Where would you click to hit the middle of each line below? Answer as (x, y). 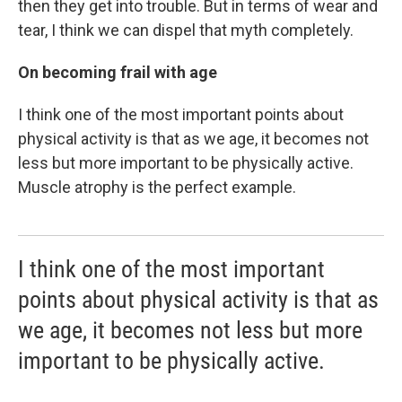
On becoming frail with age (118, 72)
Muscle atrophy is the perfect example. (157, 187)
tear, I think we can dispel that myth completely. (186, 30)
